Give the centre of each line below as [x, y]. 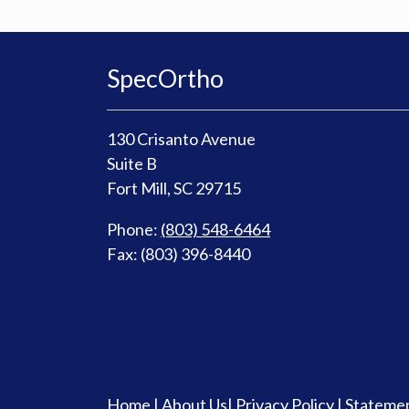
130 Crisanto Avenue [181, 139]
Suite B [132, 164]
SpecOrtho [165, 79]
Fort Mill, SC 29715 [174, 189]
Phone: [134, 230]
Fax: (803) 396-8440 [178, 254]
